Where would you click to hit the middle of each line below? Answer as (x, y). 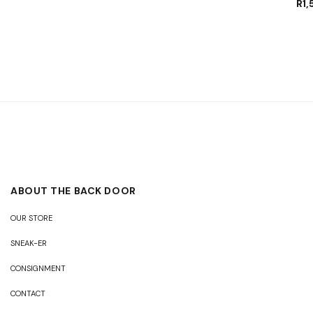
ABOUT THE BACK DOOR (73, 190)
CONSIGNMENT (38, 268)
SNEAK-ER (29, 243)
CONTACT (28, 293)
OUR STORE (31, 218)
